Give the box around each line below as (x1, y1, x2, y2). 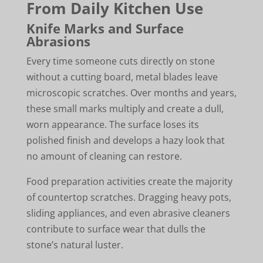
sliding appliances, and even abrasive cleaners (26, 206, 230, 220)
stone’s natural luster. (26, 238, 123, 251)
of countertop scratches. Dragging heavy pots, (26, 190, 231, 204)
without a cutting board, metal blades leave (26, 70, 218, 83)
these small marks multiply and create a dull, (26, 102, 224, 115)
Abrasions (26, 32, 90, 50)
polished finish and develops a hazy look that (26, 133, 225, 147)
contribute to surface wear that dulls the (26, 222, 205, 235)
